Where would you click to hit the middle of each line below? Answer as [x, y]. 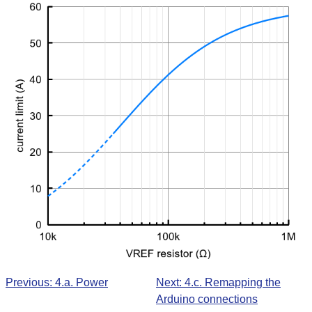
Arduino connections [207, 299]
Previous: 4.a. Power [57, 283]
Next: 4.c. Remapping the [218, 283]
